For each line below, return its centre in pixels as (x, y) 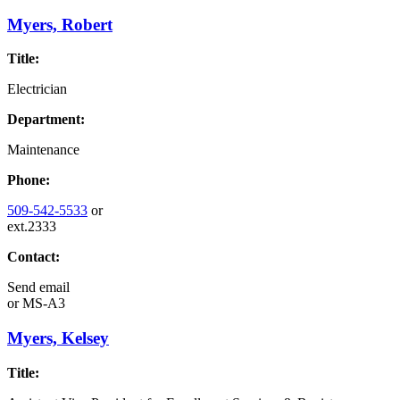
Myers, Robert (60, 24)
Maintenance (43, 150)
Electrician (37, 89)
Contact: (33, 257)
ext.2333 (32, 227)
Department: (46, 120)
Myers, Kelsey (58, 338)
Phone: (29, 180)
